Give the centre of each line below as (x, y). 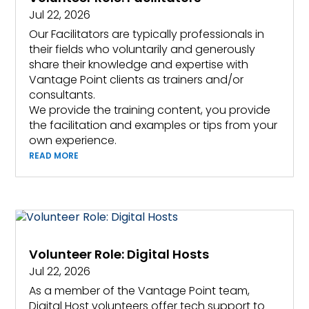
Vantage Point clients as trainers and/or (137, 80)
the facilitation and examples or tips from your (153, 126)
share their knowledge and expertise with (139, 65)
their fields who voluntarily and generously (142, 50)
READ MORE (54, 156)
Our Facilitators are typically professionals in (147, 34)
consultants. (62, 95)
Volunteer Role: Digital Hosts (119, 254)
